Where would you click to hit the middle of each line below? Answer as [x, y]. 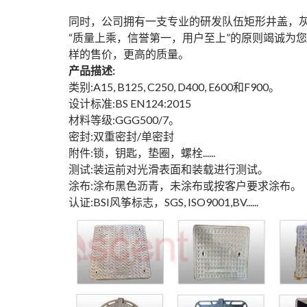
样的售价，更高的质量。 [129, 54]
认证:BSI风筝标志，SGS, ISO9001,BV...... [163, 202]
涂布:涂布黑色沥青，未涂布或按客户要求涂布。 [185, 185]
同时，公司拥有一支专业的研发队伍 [156, 21]
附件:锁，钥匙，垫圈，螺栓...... [142, 152]
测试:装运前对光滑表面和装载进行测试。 [169, 169]
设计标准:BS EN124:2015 [130, 103]
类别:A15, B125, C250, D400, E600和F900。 [174, 87]
